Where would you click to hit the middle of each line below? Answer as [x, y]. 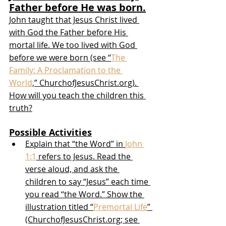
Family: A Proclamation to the [66, 70]
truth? [21, 108]
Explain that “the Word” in [75, 144]
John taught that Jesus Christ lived [74, 20]
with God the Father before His [69, 33]
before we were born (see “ [60, 58]
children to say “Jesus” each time [88, 182]
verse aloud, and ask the [72, 169]
